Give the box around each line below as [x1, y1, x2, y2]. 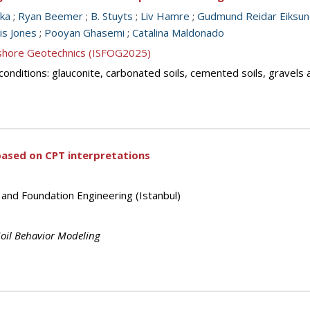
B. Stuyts [91, 9, 133, 23]
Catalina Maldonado [132, 26, 224, 39]
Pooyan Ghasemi [44, 26, 125, 39]
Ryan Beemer [18, 9, 83, 23]
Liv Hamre [140, 9, 190, 23]
